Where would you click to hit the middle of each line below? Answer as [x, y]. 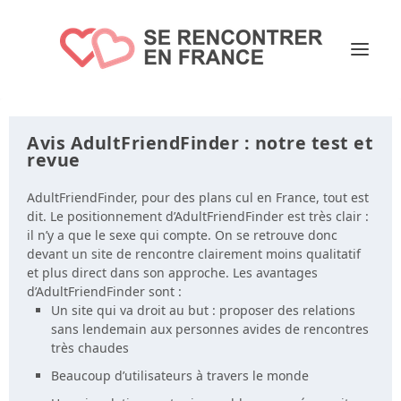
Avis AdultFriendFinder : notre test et [200, 143]
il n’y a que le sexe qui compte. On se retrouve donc [182, 235]
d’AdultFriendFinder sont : [104, 291]
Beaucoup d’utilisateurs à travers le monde [179, 375]
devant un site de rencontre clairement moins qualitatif [194, 254]
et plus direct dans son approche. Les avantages [172, 273]
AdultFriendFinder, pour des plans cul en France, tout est [198, 197]
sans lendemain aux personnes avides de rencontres [209, 329]
